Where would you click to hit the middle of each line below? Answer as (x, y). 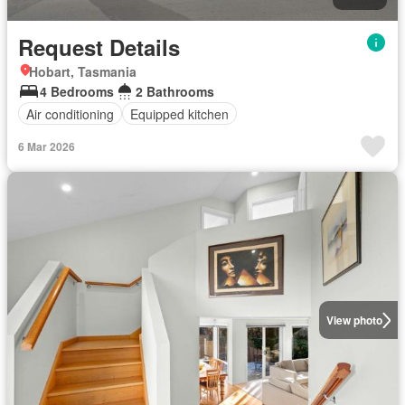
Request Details (99, 47)
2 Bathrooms (175, 91)
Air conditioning (70, 113)
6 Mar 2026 (47, 146)
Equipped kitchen (179, 113)
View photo (354, 320)
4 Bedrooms (77, 91)
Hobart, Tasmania (83, 71)
